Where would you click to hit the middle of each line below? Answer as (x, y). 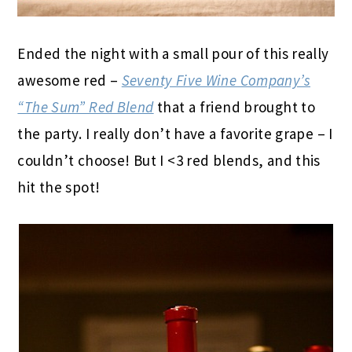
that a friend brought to (235, 107)
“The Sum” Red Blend (86, 107)
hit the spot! (59, 187)
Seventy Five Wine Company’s (216, 80)
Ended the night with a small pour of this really (173, 53)
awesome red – (70, 80)
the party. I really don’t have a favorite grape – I (175, 134)
